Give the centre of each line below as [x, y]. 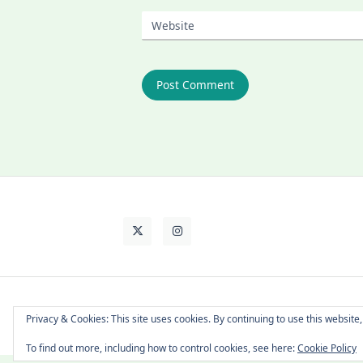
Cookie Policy [327, 348]
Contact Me [224, 316]
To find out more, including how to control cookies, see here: [162, 348]
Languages [292, 316]
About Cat [144, 316]
